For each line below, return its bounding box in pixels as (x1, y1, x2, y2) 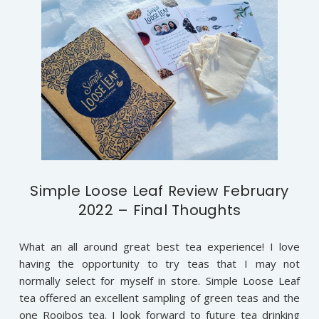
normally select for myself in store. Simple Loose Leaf (19, 273, 300, 288)
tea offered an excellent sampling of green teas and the (19, 291, 300, 305)
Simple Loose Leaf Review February (30, 181, 289, 202)
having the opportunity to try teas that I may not (19, 256, 300, 271)
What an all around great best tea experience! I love (19, 239, 300, 254)
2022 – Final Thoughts (78, 200, 241, 221)
